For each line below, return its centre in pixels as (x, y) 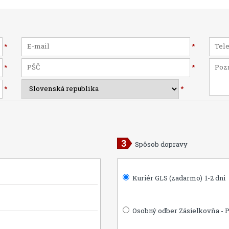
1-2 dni (215, 178)
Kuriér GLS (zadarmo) (167, 178)
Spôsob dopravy (161, 144)
